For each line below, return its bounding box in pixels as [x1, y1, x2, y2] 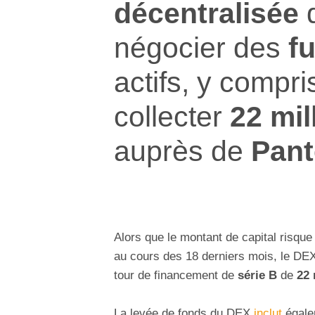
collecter [114, 99, 222, 133]
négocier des [114, 30, 288, 64]
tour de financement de [114, 269, 238, 283]
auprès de [114, 134, 251, 167]
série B [238, 269, 277, 283]
